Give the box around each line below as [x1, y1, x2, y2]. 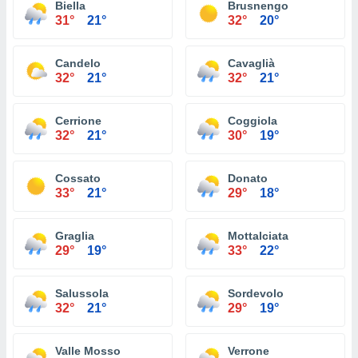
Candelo [55, 57, 101, 70]
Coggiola [228, 114, 277, 127]
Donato [228, 172, 268, 185]
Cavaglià [228, 57, 275, 70]
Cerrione [55, 114, 101, 127]
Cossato [55, 172, 101, 185]
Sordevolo [228, 287, 284, 300]
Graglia [55, 229, 94, 242]
